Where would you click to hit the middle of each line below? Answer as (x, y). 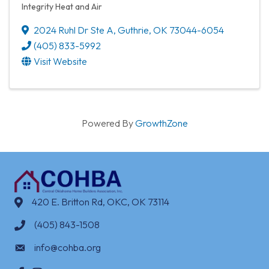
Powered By (108, 123)
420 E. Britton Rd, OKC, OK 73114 (101, 202)
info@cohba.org (68, 248)
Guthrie (133, 30)
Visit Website (60, 61)
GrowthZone (161, 123)
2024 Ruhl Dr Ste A (74, 30)
